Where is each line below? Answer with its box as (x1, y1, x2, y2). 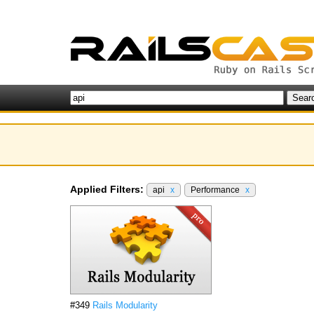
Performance (191, 185, 242, 195)
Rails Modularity (93, 300, 158, 310)
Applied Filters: (70, 184, 144, 195)
